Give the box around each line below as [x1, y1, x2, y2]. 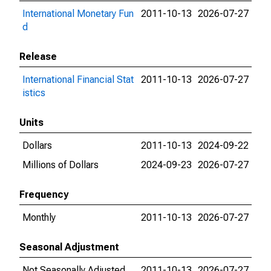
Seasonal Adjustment [19, 241, 119, 253]
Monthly [22, 212, 56, 223]
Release [19, 51, 57, 62]
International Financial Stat [22, 74, 134, 85]
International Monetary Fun [22, 8, 134, 19]
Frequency [19, 189, 68, 200]
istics [22, 87, 45, 99]
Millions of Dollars [22, 159, 99, 171]
